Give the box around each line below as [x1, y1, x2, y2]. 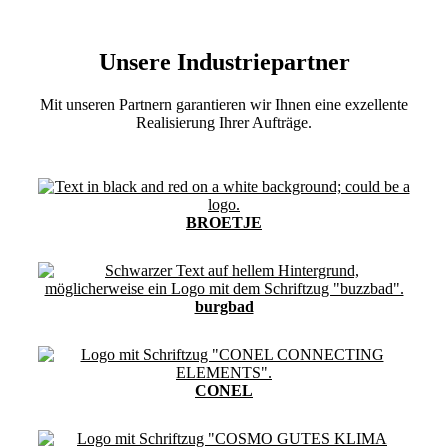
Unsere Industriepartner [98, 48, 350, 75]
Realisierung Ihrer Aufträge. [136, 113, 312, 131]
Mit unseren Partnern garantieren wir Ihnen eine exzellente [40, 95, 408, 113]
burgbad [194, 297, 254, 315]
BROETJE [186, 213, 262, 231]
